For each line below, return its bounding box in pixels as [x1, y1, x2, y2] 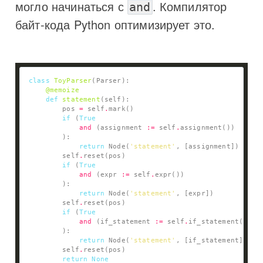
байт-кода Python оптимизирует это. [15, 15, 215, 33]
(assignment [92, 123, 147, 131]
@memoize [45, 86, 79, 94]
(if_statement [92, 217, 155, 225]
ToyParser [53, 76, 92, 85]
